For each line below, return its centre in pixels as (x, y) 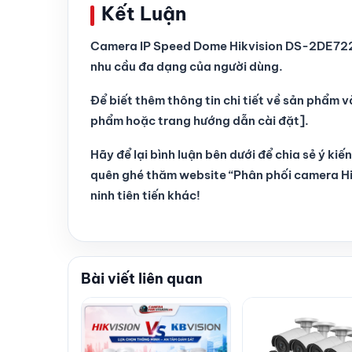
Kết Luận (144, 13)
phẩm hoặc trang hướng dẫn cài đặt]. (200, 121)
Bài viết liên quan (142, 279)
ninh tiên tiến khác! (145, 195)
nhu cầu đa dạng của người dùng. (187, 66)
